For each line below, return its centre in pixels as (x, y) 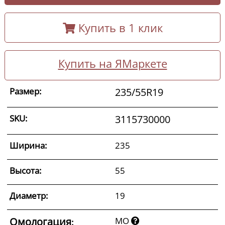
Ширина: (28, 145)
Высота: (25, 171)
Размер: (25, 91)
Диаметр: (29, 196)
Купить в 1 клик (119, 27)
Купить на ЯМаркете (113, 63)
